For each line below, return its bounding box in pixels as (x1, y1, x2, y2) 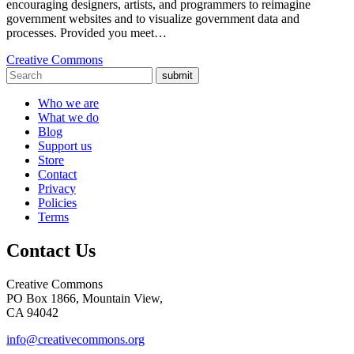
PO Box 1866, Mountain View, (6, 292, 163, 306)
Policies (38, 196, 77, 210)
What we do (38, 111, 99, 125)
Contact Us (6, 240, 96, 262)
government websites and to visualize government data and (6, 12, 299, 26)
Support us (38, 139, 92, 153)
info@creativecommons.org (6, 333, 145, 347)
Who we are (38, 96, 99, 111)
